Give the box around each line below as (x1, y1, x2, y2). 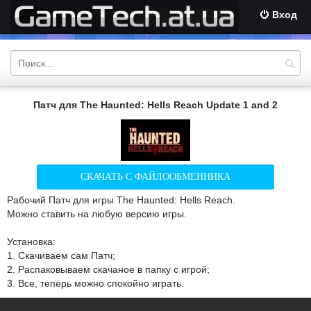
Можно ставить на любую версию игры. (7, 208, 187, 219)
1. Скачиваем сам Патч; (7, 250, 115, 261)
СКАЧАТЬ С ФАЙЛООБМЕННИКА (80, 171, 230, 182)
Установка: (7, 236, 56, 247)
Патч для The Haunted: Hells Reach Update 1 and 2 (33, 99, 278, 110)
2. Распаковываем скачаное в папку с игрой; (7, 264, 210, 275)
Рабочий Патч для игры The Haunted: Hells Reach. (7, 194, 235, 205)
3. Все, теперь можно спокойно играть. (7, 278, 184, 289)
